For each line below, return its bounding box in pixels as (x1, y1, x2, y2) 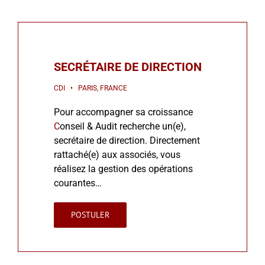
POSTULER (71, 209, 109, 220)
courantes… (54, 177, 102, 189)
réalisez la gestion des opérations (54, 163, 193, 174)
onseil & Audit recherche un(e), (60, 120, 186, 132)
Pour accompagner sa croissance (54, 106, 193, 118)
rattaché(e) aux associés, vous (54, 148, 180, 160)
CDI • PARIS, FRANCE (54, 83, 127, 92)
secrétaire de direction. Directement (54, 134, 200, 146)
